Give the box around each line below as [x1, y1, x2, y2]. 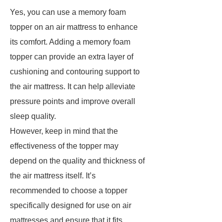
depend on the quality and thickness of [10, 157, 145, 165]
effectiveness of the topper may [10, 142, 118, 150]
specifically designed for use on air [10, 201, 131, 210]
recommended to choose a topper [10, 186, 127, 195]
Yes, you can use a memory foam [10, 8, 126, 16]
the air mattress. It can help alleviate [10, 82, 135, 91]
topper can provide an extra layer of [10, 53, 133, 61]
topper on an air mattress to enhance [10, 23, 138, 31]
